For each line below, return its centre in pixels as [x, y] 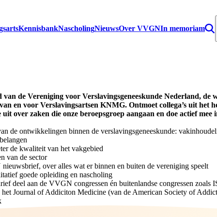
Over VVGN [139, 28]
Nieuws [107, 28]
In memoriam [183, 28]
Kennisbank [38, 28]
